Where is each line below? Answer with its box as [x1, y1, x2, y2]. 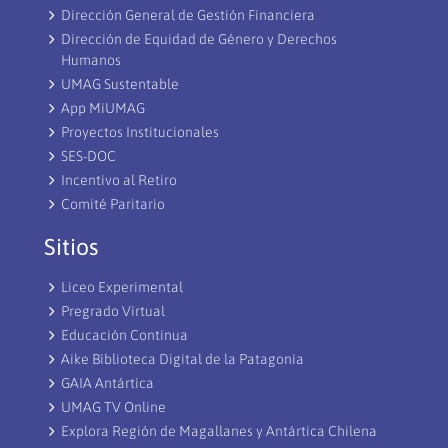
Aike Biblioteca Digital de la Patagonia [61, 351, 304, 368]
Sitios [44, 234, 99, 261]
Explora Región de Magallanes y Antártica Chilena [61, 423, 377, 440]
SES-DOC [61, 148, 116, 165]
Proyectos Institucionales [61, 124, 219, 141]
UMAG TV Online [61, 399, 166, 416]
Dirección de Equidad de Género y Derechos [61, 31, 337, 48]
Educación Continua [61, 327, 188, 344]
